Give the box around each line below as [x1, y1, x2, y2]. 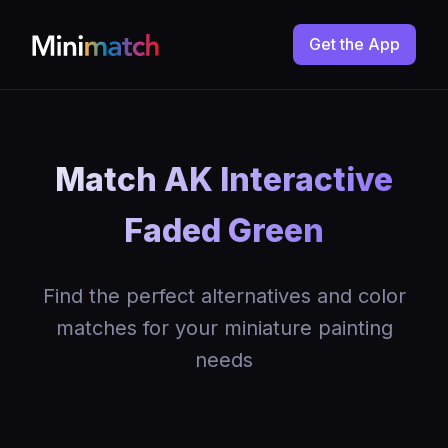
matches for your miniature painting [55, 316, 393, 340]
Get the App [309, 34, 400, 54]
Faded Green [124, 211, 324, 250]
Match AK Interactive [55, 160, 393, 199]
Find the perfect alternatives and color [42, 284, 406, 308]
